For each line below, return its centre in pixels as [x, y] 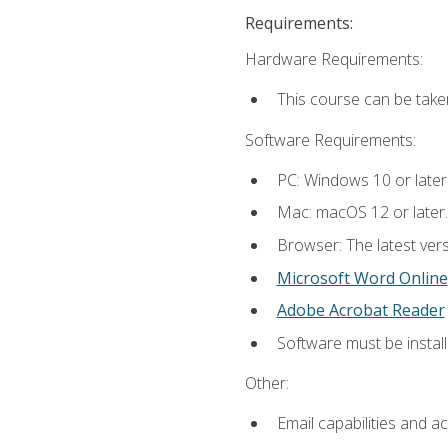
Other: [266, 382]
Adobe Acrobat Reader [360, 310]
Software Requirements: [330, 139]
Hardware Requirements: [333, 59]
